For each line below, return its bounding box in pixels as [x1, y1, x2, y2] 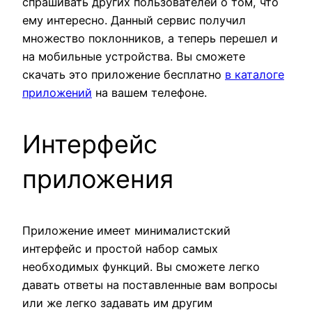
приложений [22, 86, 92, 100]
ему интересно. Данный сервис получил [22, 13, 246, 28]
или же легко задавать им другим [22, 296, 212, 311]
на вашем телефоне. [92, 86, 207, 100]
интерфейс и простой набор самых [22, 242, 218, 256]
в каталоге [225, 68, 284, 82]
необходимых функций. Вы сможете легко [22, 260, 260, 274]
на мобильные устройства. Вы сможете [22, 49, 245, 64]
